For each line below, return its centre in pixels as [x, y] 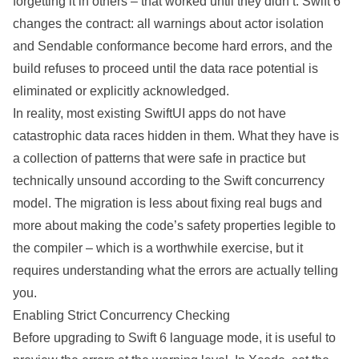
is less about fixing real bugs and [228, 203]
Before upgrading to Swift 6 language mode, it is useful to [174, 338]
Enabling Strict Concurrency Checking [121, 315]
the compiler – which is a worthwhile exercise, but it [158, 248]
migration [107, 203]
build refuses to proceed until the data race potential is [165, 69]
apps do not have [236, 113]
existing [119, 113]
